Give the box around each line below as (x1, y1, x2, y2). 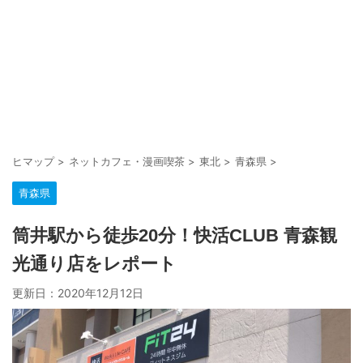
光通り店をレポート (12, 254, 177, 274)
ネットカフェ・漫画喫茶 (69, 155, 185, 168)
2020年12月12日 (58, 286, 143, 300)
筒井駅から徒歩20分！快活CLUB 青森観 (12, 225, 337, 246)
